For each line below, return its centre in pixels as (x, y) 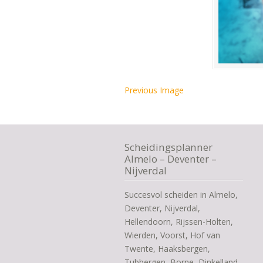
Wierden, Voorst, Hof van (172, 235)
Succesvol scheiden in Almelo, (181, 195)
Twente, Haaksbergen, (167, 249)
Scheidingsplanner (168, 147)
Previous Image (154, 90)
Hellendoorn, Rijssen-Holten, (179, 222)
